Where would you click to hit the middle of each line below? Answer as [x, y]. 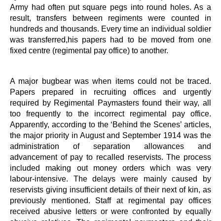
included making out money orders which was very [110, 167]
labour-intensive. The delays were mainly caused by [110, 178]
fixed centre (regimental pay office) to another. [89, 50]
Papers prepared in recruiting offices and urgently [110, 92]
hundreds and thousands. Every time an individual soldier [110, 28]
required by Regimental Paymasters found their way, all [110, 102]
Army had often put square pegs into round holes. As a [110, 7]
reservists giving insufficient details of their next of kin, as [110, 189]
